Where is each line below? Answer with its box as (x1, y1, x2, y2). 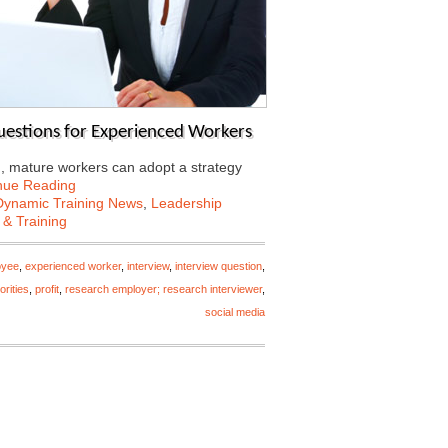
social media (205, 306, 265, 318)
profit (35, 283, 59, 295)
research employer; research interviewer (65, 283, 262, 295)
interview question (175, 260, 262, 272)
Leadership (151, 195, 222, 211)
